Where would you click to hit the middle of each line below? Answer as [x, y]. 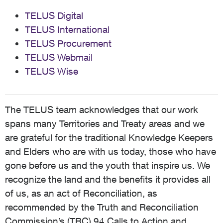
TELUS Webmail [59, 57]
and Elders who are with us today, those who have [111, 151]
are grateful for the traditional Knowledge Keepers [109, 137]
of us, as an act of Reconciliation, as [81, 193]
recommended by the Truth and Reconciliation [102, 207]
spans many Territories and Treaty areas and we [105, 123]
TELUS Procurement [68, 43]
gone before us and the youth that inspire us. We [108, 165]
